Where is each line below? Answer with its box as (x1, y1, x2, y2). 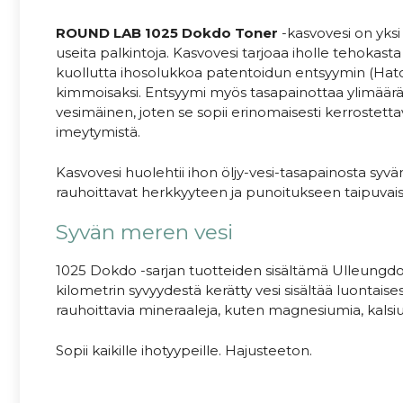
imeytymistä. (56, 123, 140, 141)
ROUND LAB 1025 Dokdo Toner (56, 24, 278, 42)
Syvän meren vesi (56, 219, 233, 246)
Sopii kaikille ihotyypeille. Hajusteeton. (56, 341, 312, 359)
